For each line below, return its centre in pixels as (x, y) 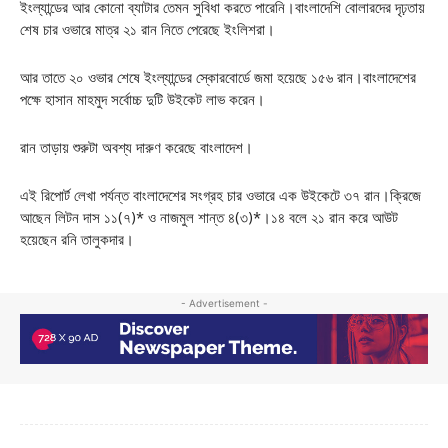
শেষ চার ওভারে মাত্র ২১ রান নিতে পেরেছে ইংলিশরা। (147, 29)
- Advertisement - (224, 302)
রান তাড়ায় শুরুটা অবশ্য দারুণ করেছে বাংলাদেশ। (136, 147)
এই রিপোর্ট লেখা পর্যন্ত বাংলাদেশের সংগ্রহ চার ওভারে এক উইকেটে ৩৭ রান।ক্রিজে (220, 195)
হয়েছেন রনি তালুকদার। (77, 239)
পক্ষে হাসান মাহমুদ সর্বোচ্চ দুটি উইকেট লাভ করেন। (142, 99)
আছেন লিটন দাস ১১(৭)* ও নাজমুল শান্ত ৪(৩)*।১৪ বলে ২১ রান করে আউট (209, 217)
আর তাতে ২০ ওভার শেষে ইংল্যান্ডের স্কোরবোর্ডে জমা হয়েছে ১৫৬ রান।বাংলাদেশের (218, 77)
